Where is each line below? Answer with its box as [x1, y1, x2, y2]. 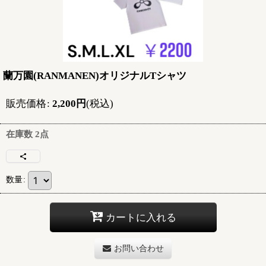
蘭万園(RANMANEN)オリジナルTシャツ [3, 69, 186, 81]
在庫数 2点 [6, 128, 49, 139]
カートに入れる [105, 211, 176, 224]
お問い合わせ [113, 243, 164, 253]
